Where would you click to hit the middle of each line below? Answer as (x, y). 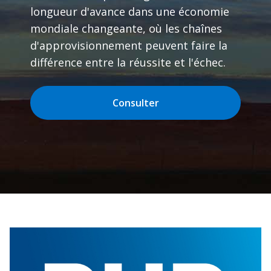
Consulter (135, 103)
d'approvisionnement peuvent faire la (129, 45)
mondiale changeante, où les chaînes (126, 28)
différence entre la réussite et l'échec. (128, 62)
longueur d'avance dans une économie (130, 11)
